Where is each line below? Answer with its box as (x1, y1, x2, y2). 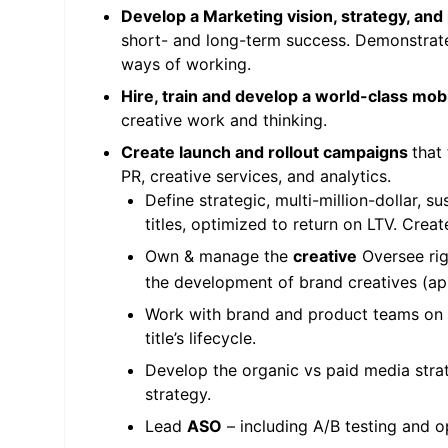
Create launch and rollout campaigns (121, 142, 412, 162)
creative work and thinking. (121, 110, 327, 130)
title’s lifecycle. (145, 328, 256, 349)
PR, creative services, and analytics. (121, 166, 391, 186)
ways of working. (121, 54, 251, 74)
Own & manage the (145, 246, 293, 266)
